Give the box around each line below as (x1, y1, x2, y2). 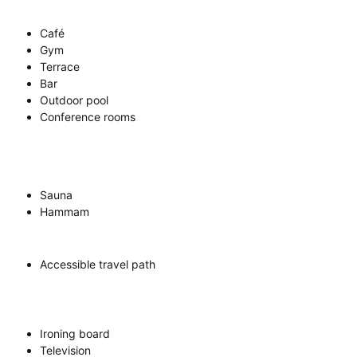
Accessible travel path (40, 257, 155, 271)
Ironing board (40, 326, 110, 340)
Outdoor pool (40, 92, 108, 107)
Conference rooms (40, 109, 135, 124)
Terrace (40, 59, 80, 73)
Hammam (40, 204, 89, 218)
